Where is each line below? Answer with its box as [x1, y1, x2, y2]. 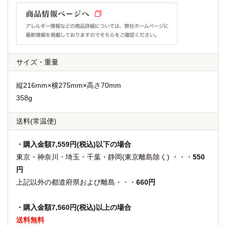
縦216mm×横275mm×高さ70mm [16, 81, 121, 89]
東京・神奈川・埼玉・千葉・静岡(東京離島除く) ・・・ [16, 152, 193, 161]
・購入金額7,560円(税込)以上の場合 [16, 203, 131, 211]
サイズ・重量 [16, 58, 59, 66]
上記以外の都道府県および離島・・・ [16, 178, 136, 186]
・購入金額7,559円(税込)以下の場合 [16, 140, 131, 148]
